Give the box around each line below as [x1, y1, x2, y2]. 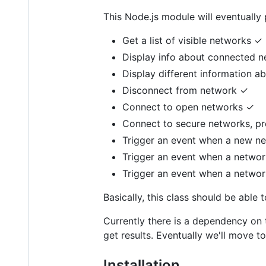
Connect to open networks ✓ [122, 100, 254, 113]
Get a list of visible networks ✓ [122, 34, 262, 46]
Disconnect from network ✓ [122, 84, 248, 96]
